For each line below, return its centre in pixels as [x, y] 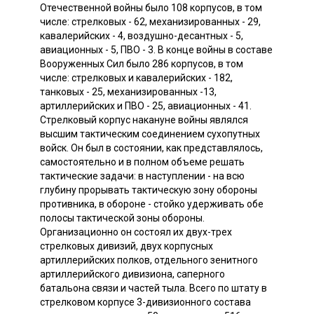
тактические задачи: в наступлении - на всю [142, 176]
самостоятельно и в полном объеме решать [142, 162]
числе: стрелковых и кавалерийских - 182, [136, 77]
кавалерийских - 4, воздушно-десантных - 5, [142, 35]
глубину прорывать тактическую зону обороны [149, 190]
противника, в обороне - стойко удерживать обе [152, 204]
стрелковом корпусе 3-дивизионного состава [145, 302]
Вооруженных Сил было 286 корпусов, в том [142, 63]
